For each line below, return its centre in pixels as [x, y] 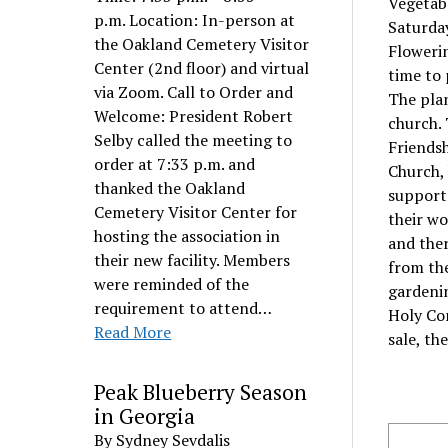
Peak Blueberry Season [201, 392]
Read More [133, 332]
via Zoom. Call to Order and [194, 92]
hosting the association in [187, 236]
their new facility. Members [192, 260]
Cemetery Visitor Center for [196, 212]
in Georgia [145, 416]
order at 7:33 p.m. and [175, 164]
